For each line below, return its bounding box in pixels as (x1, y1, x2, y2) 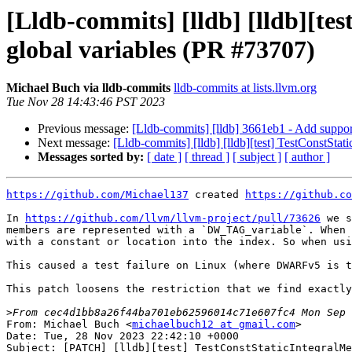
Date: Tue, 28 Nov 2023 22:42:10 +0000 (6, 330, 239, 343)
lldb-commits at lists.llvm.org (174, 81, 317, 95)
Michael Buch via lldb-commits (6, 81, 170, 95)
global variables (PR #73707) (6, 35, 315, 64)
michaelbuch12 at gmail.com (132, 318, 295, 331)
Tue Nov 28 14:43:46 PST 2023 (6, 95, 165, 109)
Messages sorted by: (38, 150, 144, 164)
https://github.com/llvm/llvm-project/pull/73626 (25, 212, 321, 225)
